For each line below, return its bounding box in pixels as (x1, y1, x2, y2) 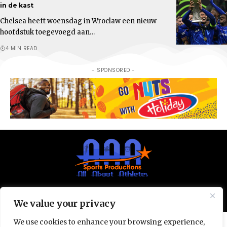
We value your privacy (14, 198, 116, 209)
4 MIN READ (5, 44, 37, 52)
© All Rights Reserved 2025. (43, 194, 136, 203)
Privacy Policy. (136, 194, 184, 203)
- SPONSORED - (92, 66, 135, 74)
